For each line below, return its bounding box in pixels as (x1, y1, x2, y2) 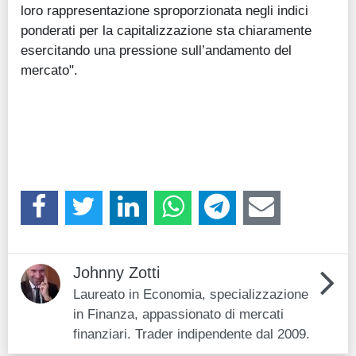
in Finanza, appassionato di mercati (73, 305, 284, 322)
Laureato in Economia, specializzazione (73, 285, 308, 302)
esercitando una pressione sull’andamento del (21, 42, 292, 59)
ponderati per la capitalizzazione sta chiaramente (21, 22, 311, 39)
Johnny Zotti (73, 263, 160, 281)
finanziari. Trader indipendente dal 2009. (73, 325, 310, 342)
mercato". (21, 62, 78, 79)
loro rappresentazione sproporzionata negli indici (21, 2, 308, 19)
